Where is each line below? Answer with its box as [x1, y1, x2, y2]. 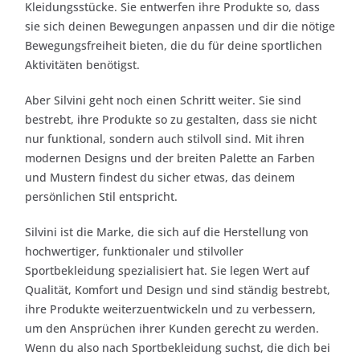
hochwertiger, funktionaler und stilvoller [25, 243, 243, 259]
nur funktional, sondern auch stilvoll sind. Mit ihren [25, 130, 305, 146]
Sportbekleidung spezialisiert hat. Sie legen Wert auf [25, 262, 309, 278]
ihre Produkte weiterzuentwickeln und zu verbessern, [25, 301, 316, 317]
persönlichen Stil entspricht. [25, 188, 178, 204]
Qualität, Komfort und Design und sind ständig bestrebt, [25, 281, 330, 297]
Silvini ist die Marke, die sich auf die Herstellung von [25, 223, 309, 239]
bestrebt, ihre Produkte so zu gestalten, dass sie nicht [25, 111, 317, 127]
